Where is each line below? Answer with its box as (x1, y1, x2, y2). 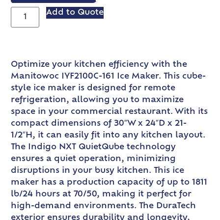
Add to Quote (46, 8, 104, 17)
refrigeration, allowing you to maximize (11, 96, 184, 104)
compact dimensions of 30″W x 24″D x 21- (11, 119, 187, 128)
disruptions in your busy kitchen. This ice (11, 166, 185, 175)
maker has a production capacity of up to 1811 (11, 178, 208, 187)
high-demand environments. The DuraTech (11, 202, 196, 210)
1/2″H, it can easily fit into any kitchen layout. (11, 131, 206, 139)
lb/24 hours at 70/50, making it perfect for (11, 190, 192, 198)
